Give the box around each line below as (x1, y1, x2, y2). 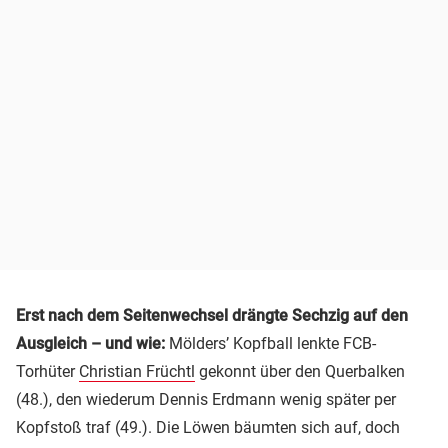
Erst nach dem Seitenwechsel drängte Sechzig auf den (16, 306, 408, 326)
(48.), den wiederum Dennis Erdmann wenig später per (16, 390, 396, 410)
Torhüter (16, 362, 79, 382)
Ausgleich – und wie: (16, 334, 165, 354)
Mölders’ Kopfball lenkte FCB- (165, 334, 376, 354)
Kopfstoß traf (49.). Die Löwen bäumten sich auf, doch (16, 418, 400, 438)
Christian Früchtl (79, 362, 195, 382)
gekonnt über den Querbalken (195, 362, 405, 382)
